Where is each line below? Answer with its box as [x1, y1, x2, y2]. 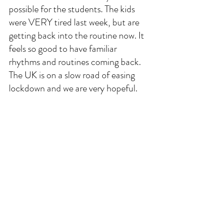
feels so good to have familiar [9, 41, 119, 56]
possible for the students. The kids [9, 1, 137, 16]
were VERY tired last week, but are [9, 15, 141, 29]
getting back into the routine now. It [9, 28, 146, 43]
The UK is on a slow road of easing [9, 67, 137, 82]
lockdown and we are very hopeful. [9, 81, 139, 95]
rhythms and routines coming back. [9, 54, 143, 69]
